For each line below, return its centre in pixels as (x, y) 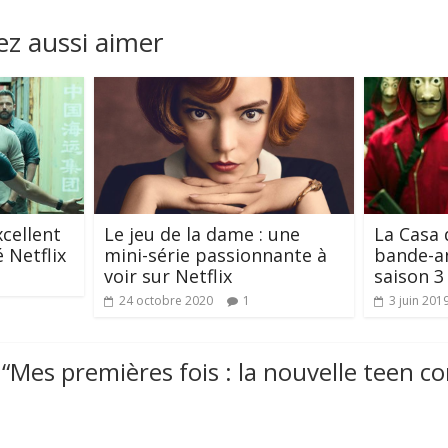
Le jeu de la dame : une (202, 234)
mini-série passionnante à (215, 255)
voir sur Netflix (168, 276)
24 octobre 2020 (166, 301)
